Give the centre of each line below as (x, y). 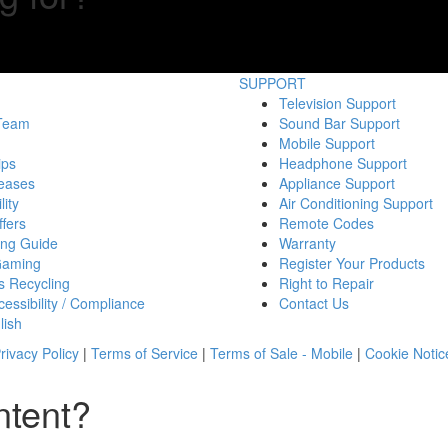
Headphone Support (343, 162)
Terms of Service (144, 352)
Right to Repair (326, 282)
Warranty (307, 242)
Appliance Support (337, 182)
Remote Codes (326, 222)
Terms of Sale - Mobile (281, 352)
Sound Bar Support (339, 122)
